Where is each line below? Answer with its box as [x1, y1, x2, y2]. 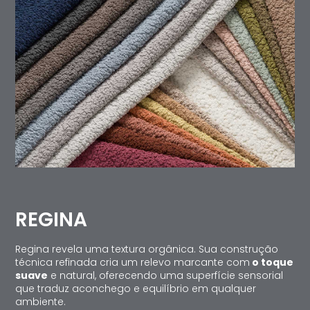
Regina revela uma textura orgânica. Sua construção [15, 241, 279, 256]
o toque [250, 255, 294, 269]
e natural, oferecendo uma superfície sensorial [48, 268, 284, 282]
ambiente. [15, 294, 66, 309]
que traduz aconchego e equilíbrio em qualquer [15, 281, 257, 295]
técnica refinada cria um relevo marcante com [15, 255, 250, 269]
